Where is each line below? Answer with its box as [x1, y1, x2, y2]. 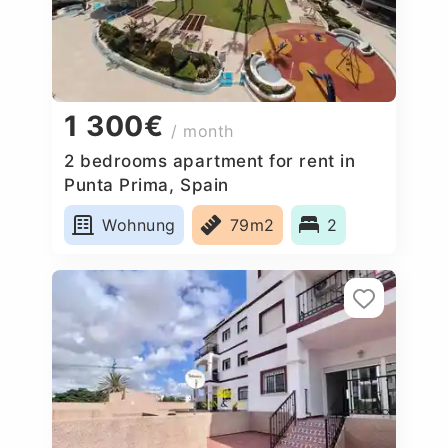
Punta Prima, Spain [64, 174, 229, 195]
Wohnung [102, 214, 176, 235]
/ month [171, 121, 235, 142]
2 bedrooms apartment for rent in [64, 150, 356, 171]
